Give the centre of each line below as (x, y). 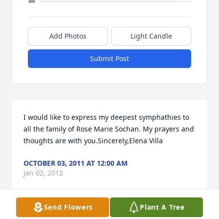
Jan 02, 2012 (43, 173)
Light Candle (151, 36)
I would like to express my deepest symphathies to (106, 117)
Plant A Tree (162, 207)
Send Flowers (68, 207)
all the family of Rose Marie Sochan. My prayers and (109, 129)
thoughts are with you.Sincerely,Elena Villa (93, 141)
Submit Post (109, 59)
